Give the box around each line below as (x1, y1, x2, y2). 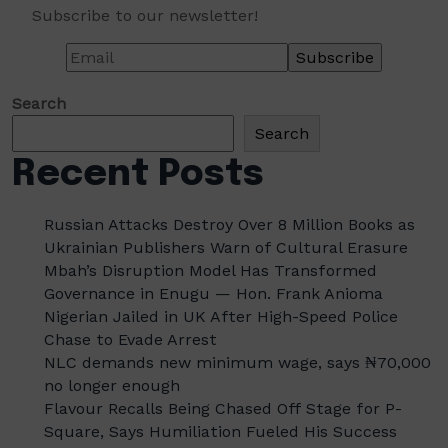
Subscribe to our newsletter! (32, 6, 258, 25)
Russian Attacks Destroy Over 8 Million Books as (44, 215, 415, 234)
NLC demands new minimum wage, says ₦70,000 (44, 353, 431, 372)
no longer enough (44, 376, 180, 395)
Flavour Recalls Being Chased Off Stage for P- (44, 399, 402, 418)
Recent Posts (12, 157, 264, 193)
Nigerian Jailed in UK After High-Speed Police (44, 307, 398, 326)
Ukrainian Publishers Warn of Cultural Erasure (44, 238, 408, 257)
